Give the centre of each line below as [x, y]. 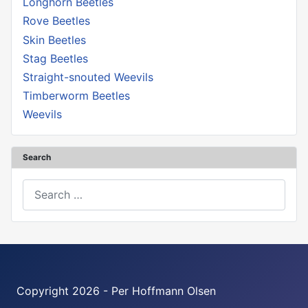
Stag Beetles [55, 58]
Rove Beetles [56, 21]
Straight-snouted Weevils [88, 77]
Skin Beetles [54, 40]
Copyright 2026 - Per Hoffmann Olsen [116, 291]
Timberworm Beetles [76, 96]
